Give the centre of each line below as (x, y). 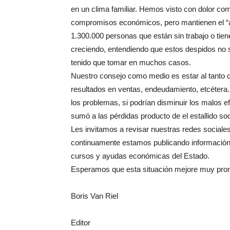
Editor (81, 223)
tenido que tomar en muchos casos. (131, 62)
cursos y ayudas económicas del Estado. (140, 156)
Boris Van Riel (94, 196)
